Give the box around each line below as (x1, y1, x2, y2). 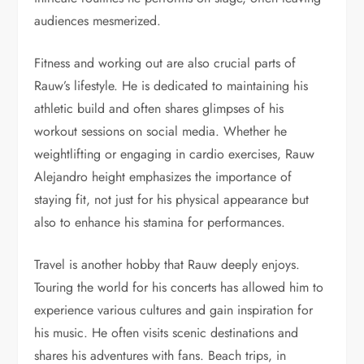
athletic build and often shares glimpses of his (34, 98, 284, 118)
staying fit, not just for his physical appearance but (34, 189, 310, 209)
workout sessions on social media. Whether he (34, 121, 288, 141)
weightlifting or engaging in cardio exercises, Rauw (34, 144, 315, 163)
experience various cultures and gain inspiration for (34, 300, 314, 319)
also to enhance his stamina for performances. (34, 212, 286, 232)
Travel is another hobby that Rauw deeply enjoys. (34, 254, 301, 274)
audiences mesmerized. (34, 11, 162, 30)
